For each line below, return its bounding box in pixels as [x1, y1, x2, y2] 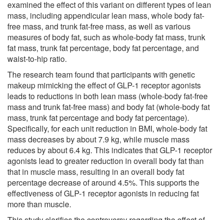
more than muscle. [7, 198, 71, 210]
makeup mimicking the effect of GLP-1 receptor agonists [7, 79, 201, 91]
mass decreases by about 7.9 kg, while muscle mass [7, 133, 190, 145]
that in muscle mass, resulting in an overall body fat [7, 165, 184, 177]
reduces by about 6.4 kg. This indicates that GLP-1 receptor [7, 144, 212, 156]
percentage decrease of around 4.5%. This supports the [7, 176, 199, 188]
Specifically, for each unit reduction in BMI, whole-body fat [7, 122, 207, 134]
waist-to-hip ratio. [7, 53, 67, 64]
